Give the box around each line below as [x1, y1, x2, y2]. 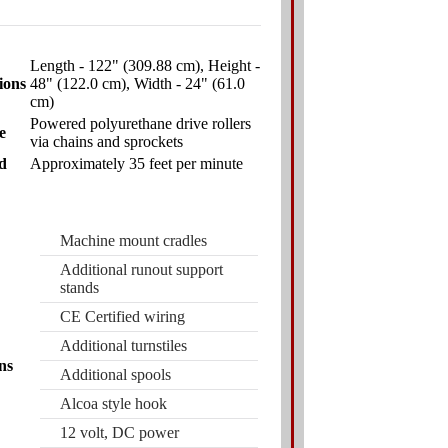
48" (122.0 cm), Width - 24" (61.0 [29, 74, 245, 92]
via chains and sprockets [29, 132, 183, 150]
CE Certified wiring [59, 307, 185, 325]
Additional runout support [59, 260, 223, 278]
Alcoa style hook [59, 394, 167, 412]
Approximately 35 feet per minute [29, 154, 243, 172]
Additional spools [59, 365, 171, 383]
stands [59, 278, 99, 296]
